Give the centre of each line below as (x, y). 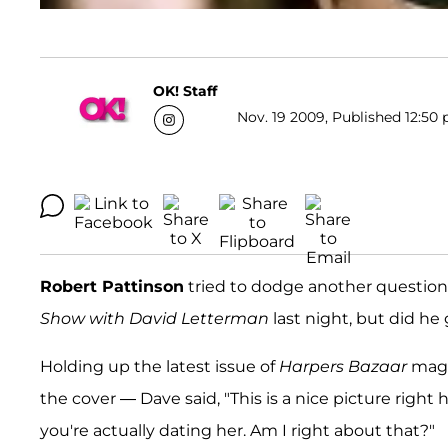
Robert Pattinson (112, 287)
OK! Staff (185, 90)
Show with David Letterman (154, 319)
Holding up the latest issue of (159, 367)
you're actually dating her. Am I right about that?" (237, 431)
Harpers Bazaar (343, 367)
